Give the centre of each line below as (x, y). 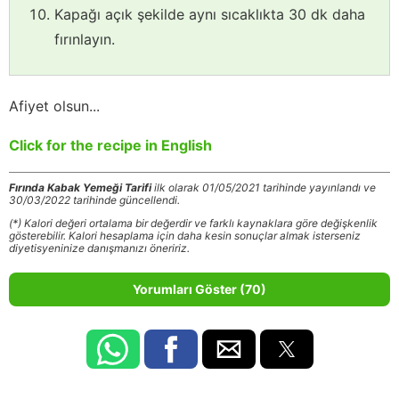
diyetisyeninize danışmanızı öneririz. (99, 248)
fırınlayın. (85, 40)
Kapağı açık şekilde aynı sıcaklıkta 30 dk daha (210, 15)
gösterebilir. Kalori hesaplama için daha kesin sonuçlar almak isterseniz (185, 236)
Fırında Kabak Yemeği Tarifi (80, 188)
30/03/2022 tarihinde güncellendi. (94, 200)
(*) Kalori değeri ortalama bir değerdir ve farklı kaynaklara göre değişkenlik (193, 224)
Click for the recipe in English (110, 146)
